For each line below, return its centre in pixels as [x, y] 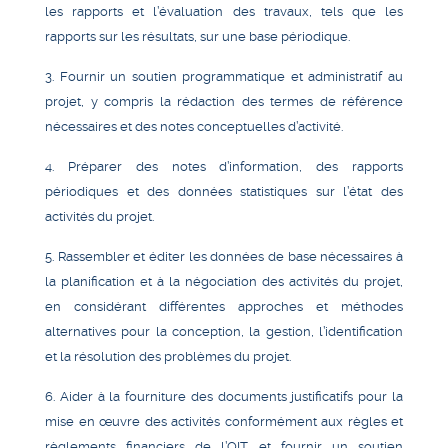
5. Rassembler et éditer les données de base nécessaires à [224, 256]
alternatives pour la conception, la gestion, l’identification [224, 331]
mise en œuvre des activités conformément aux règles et [224, 421]
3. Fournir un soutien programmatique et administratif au [224, 76]
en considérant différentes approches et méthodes [224, 306]
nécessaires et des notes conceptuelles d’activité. [194, 126]
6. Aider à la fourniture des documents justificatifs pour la [224, 396]
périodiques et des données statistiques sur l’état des [224, 191]
